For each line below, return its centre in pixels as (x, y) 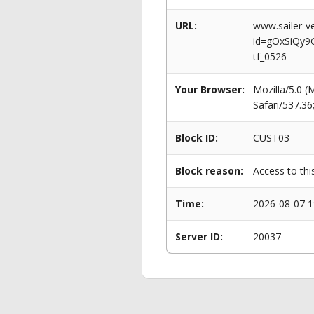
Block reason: (209, 171)
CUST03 (271, 138)
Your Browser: (210, 89)
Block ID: (197, 138)
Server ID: (199, 237)
